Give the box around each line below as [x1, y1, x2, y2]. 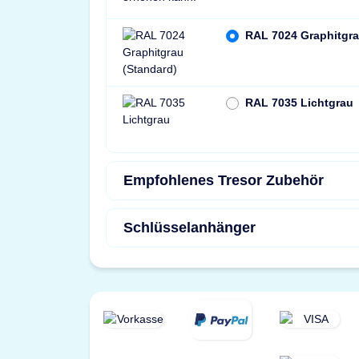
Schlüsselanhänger [123, 219, 256, 236]
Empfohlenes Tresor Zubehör [123, 171, 324, 188]
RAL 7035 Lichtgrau [245, 95, 354, 109]
